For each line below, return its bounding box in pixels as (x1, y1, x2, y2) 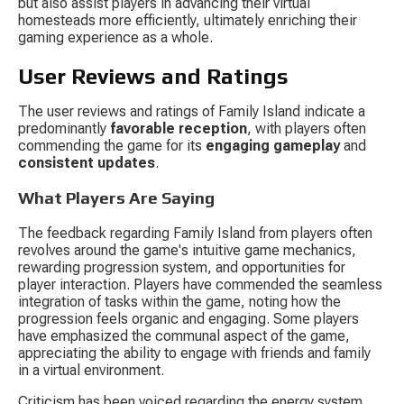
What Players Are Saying (18, 188, 215, 208)
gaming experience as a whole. (18, 28, 213, 46)
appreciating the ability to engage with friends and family (18, 344, 374, 362)
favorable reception (110, 119, 247, 137)
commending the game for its (18, 136, 206, 154)
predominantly (18, 119, 110, 137)
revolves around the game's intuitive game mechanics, (18, 242, 360, 259)
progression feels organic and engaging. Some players (18, 310, 363, 327)
